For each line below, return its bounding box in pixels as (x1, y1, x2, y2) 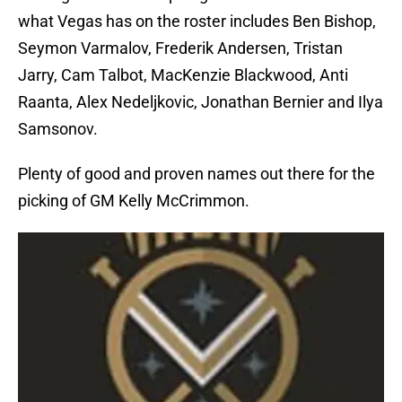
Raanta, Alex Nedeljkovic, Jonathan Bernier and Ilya (18, 92, 383, 111)
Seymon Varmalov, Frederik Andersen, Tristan (18, 38, 343, 57)
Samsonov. (18, 118, 98, 138)
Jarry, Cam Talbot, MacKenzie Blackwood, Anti (18, 65, 348, 84)
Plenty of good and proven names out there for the (18, 163, 375, 183)
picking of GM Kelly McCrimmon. (18, 190, 249, 210)
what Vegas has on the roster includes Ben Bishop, (18, 11, 376, 31)
